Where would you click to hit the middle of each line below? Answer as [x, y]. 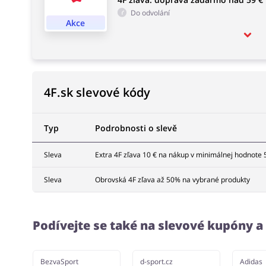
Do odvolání [150, 12]
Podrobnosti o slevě [136, 128]
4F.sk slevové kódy [97, 92]
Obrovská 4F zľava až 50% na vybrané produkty [172, 180]
